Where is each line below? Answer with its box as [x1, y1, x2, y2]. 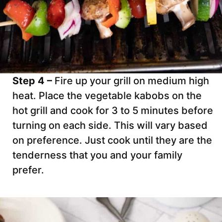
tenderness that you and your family [12, 149, 182, 161]
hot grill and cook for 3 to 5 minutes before [12, 104, 213, 116]
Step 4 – [12, 74, 55, 87]
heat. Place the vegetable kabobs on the [12, 89, 202, 102]
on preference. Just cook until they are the [12, 134, 212, 146]
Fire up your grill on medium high [55, 74, 209, 87]
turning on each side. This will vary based [12, 119, 208, 131]
